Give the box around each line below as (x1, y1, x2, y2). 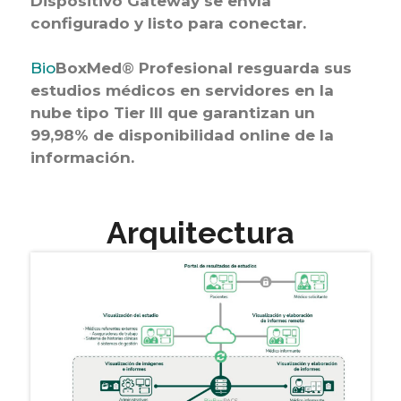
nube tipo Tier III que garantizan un (30, 104, 315, 122)
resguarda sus (232, 59, 352, 77)
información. (30, 149, 134, 166)
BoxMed (55, 59, 122, 77)
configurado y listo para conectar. (30, 14, 306, 32)
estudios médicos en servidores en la (30, 81, 334, 99)
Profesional (133, 59, 233, 77)
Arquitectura (106, 215, 294, 251)
